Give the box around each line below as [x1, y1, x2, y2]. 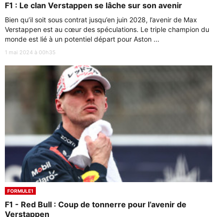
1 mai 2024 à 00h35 [5, 49, 56, 56]
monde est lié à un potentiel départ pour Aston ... [5, 35, 159, 44]
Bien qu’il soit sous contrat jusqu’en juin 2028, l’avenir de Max [5, 15, 197, 24]
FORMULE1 [7, 188, 33, 194]
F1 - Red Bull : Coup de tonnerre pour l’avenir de [5, 200, 186, 209]
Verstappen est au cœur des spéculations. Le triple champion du [5, 25, 209, 34]
